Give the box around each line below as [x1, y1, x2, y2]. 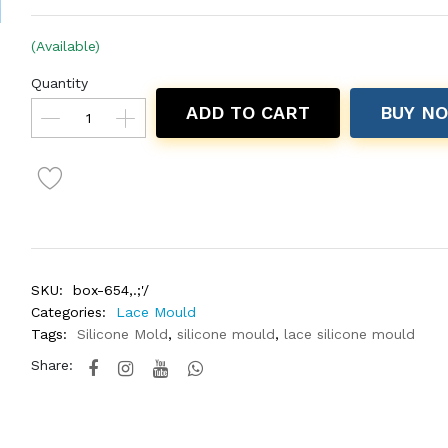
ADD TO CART [185, 102, 310, 123]
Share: [30, 357, 73, 373]
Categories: [30, 304, 106, 320]
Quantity [30, 75, 88, 91]
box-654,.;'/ [72, 282, 149, 298]
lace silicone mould [283, 326, 415, 342]
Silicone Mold [76, 326, 168, 342]
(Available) [30, 38, 100, 54]
